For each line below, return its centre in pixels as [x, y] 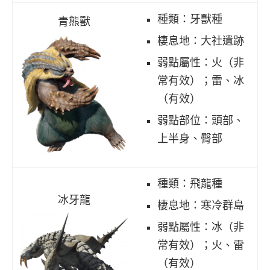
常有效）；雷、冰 [201, 80]
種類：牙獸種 [190, 19]
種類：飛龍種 [190, 184]
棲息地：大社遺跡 [201, 41]
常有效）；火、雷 [201, 245]
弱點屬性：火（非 [201, 62]
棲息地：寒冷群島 [201, 205]
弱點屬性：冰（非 [201, 227]
